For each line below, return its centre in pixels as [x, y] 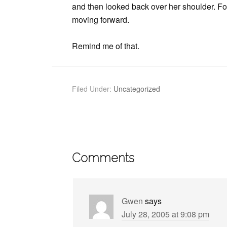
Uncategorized [137, 89]
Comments [103, 158]
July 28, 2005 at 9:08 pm [165, 214]
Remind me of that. [106, 46]
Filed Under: [93, 89]
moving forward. [101, 20]
